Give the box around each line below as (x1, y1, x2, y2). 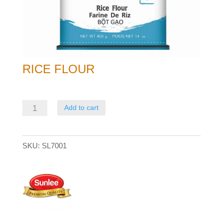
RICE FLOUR (22, 62, 95, 76)
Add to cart (64, 104, 99, 112)
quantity (21, 129, 50, 138)
